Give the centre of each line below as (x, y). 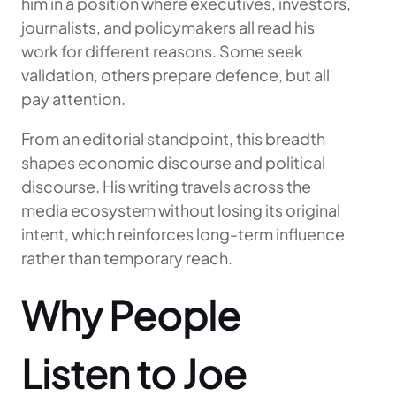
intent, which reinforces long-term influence (183, 234)
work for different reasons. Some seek (162, 51)
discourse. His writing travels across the (166, 186)
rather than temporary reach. (127, 258)
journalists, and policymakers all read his (168, 27)
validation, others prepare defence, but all (175, 75)
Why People (131, 315)
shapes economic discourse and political (173, 162)
